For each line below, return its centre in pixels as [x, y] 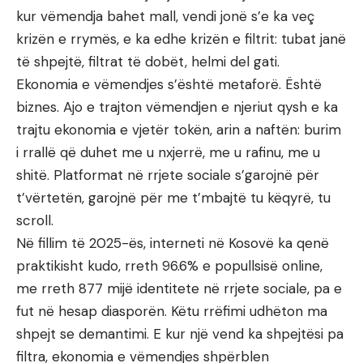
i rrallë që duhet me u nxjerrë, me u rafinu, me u [168, 153]
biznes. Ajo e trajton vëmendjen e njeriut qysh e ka [177, 107]
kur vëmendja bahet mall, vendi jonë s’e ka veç [165, 17]
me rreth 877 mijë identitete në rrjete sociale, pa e [179, 289]
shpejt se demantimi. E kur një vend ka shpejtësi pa [180, 334]
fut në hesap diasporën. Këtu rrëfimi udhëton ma [172, 312]
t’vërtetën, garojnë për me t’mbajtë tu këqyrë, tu [173, 198]
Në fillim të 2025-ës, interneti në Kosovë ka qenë [173, 243]
